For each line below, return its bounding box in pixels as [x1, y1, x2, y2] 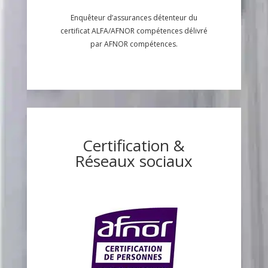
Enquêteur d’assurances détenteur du [70, 13, 197, 23]
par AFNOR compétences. [90, 39, 178, 50]
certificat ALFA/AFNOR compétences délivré [60, 26, 208, 36]
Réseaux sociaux [75, 150, 193, 172]
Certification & [83, 135, 185, 157]
